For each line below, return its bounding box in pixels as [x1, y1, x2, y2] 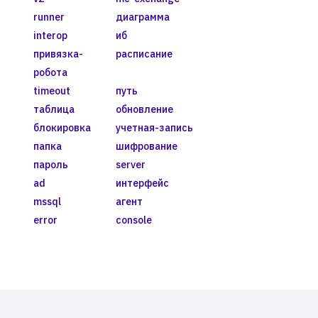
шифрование [115, 139, 177, 153]
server [115, 158, 146, 171]
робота [33, 65, 67, 79]
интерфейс [115, 176, 169, 190]
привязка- [33, 47, 83, 60]
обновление [115, 102, 173, 116]
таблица [33, 102, 75, 116]
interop [33, 28, 67, 42]
